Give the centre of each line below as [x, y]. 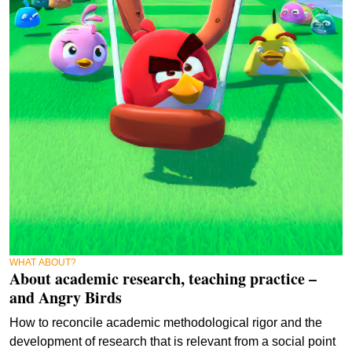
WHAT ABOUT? [43, 262]
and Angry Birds [66, 297]
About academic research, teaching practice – [163, 278]
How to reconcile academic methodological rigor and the [166, 322]
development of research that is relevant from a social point [172, 341]
